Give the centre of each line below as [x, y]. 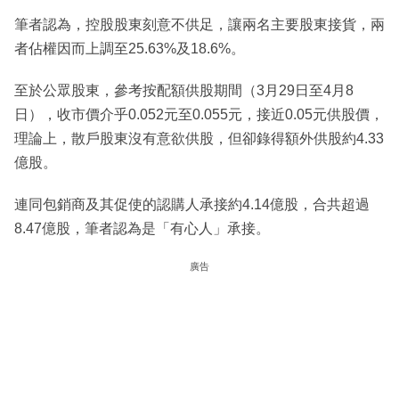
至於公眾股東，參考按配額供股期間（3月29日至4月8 [184, 90]
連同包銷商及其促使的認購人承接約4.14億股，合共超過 [192, 204]
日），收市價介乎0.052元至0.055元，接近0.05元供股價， [199, 114]
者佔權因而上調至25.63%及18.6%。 [130, 48]
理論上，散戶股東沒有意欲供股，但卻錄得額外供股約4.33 [199, 138]
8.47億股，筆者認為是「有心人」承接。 [142, 228]
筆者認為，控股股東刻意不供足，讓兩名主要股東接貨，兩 [199, 24]
